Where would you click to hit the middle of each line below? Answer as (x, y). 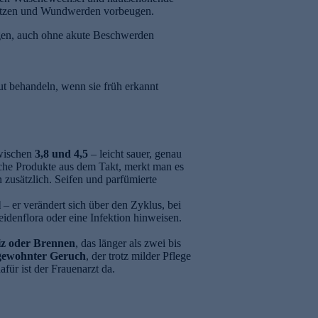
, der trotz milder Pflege (138, 256)
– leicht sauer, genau (135, 154)
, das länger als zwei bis (128, 243)
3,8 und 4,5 (61, 154)
